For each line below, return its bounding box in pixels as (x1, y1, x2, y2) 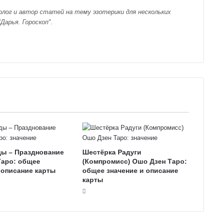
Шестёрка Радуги (82, 148, 141, 156)
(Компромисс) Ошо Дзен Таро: (82, 157, 187, 166)
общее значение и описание (82, 167, 178, 175)
